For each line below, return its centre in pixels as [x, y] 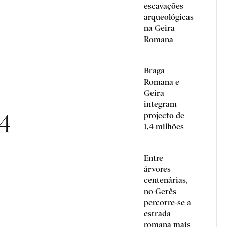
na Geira [159, 28]
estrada [157, 214]
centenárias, [166, 180]
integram [160, 104]
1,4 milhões [164, 126]
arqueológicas [169, 17]
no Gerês [160, 191]
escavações [164, 6]
